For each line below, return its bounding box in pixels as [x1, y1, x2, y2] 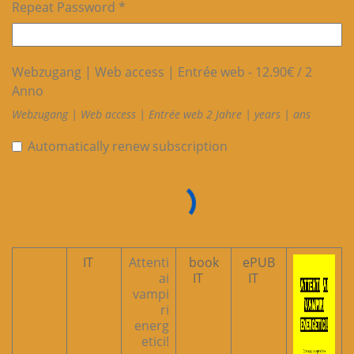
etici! [141, 333, 169, 351]
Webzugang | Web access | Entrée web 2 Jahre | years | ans [12, 107, 311, 122]
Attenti [129, 254, 169, 272]
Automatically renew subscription [28, 137, 228, 156]
